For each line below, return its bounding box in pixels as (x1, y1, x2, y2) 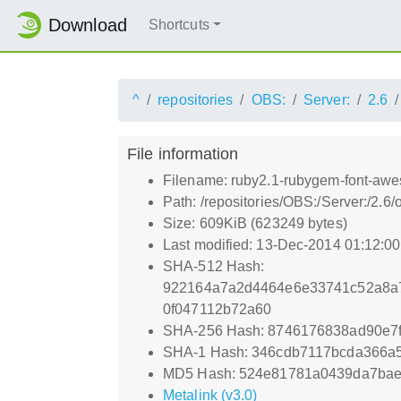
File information (127, 143, 239, 163)
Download (48, 15, 127, 36)
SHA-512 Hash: (163, 258, 265, 274)
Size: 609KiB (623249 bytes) (163, 215, 347, 231)
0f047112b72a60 (163, 301, 272, 317)
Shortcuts (148, 17, 209, 33)
